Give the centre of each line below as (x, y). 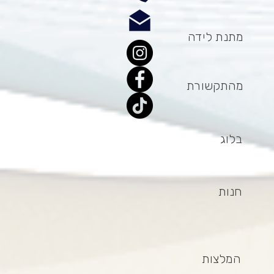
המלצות (221, 258)
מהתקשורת (215, 85)
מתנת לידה (216, 36)
